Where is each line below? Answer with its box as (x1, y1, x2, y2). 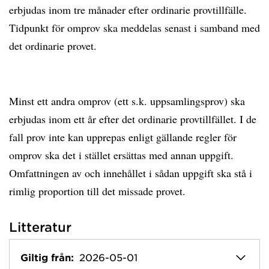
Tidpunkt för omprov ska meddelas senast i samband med (9, 20, 260, 35)
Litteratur (9, 219, 71, 234)
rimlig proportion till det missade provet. (9, 184, 189, 198)
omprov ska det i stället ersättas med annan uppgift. (9, 148, 234, 162)
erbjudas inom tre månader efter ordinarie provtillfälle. (9, 2, 247, 17)
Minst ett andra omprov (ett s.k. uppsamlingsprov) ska (9, 94, 245, 108)
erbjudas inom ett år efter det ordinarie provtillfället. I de (9, 112, 256, 126)
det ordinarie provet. (9, 38, 100, 53)
